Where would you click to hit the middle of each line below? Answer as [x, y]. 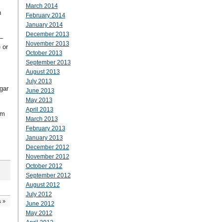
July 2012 [39, 194]
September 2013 [48, 62]
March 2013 [42, 119]
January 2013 [44, 138]
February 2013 [45, 128]
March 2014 [42, 6]
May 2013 [39, 100]
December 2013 [47, 34]
